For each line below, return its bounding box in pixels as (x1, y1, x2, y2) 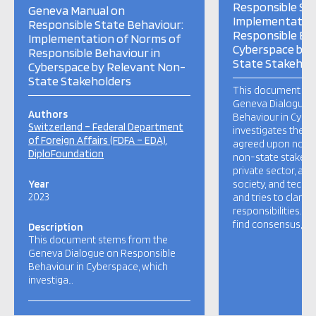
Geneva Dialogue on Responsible (28, 247, 176, 260)
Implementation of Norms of (28, 31, 181, 46)
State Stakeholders (28, 73, 131, 88)
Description (28, 221, 83, 233)
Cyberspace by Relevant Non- (28, 59, 186, 74)
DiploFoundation (28, 147, 104, 160)
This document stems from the (28, 233, 168, 246)
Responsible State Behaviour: (28, 17, 183, 32)
